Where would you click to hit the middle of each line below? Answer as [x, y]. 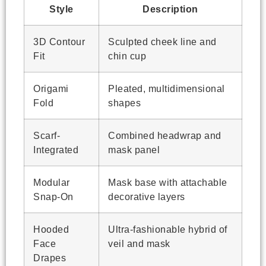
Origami [51, 88]
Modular [52, 182]
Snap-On [53, 196]
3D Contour [59, 41]
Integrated [56, 149]
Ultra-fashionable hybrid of [168, 229]
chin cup [127, 56]
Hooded [51, 229]
